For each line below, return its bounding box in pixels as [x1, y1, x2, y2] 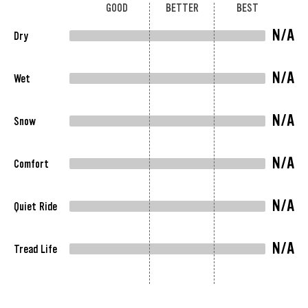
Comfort [14, 156, 49, 171]
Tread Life [14, 241, 57, 256]
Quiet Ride [14, 199, 57, 214]
